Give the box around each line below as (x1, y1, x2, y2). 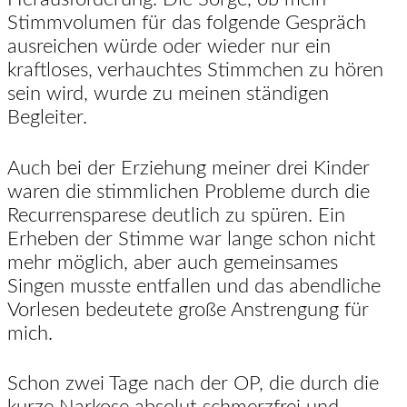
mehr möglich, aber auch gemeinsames (7, 252, 338, 273)
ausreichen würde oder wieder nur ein (7, 36, 331, 57)
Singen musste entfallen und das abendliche (7, 275, 381, 296)
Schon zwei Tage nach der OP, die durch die (7, 372, 379, 393)
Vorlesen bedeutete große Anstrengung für (7, 299, 369, 320)
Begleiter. (7, 107, 87, 128)
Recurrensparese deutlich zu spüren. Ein (7, 204, 345, 225)
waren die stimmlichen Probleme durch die (7, 181, 370, 202)
